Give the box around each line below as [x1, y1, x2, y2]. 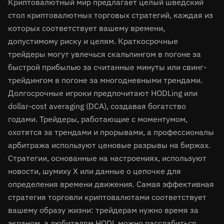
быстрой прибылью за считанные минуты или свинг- [8, 62, 206, 72]
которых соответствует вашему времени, [8, 23, 165, 33]
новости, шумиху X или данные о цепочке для [8, 166, 181, 176]
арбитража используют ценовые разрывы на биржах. [8, 140, 210, 150]
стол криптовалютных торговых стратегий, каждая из [8, 10, 213, 20]
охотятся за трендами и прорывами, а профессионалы [8, 127, 214, 137]
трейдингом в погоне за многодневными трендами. [8, 75, 202, 85]
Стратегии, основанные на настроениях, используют [8, 153, 206, 163]
